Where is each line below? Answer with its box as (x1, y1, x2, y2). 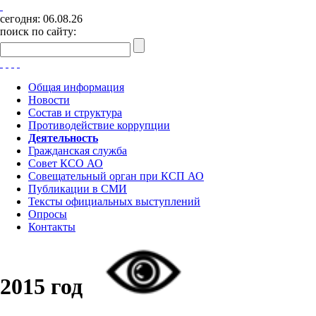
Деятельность (28, 132, 98, 144)
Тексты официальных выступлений (28, 195, 200, 207)
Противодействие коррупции (28, 119, 170, 131)
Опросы (28, 208, 67, 220)
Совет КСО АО (28, 157, 103, 169)
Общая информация (28, 81, 124, 93)
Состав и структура (28, 107, 122, 119)
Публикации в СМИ (28, 183, 127, 195)
